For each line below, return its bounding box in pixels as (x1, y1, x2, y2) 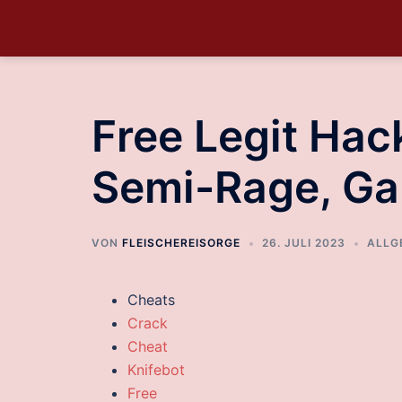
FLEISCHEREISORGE (122, 236, 240, 249)
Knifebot (127, 361, 185, 379)
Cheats (127, 291, 175, 309)
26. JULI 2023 (262, 236, 345, 249)
